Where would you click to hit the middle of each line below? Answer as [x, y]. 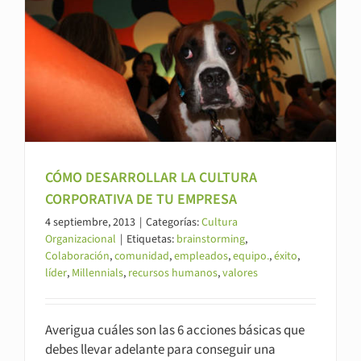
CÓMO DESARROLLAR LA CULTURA [151, 178]
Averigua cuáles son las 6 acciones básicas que [175, 331]
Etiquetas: [151, 240]
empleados [201, 257]
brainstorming [211, 240]
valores [240, 274]
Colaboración [77, 257]
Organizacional [81, 240]
